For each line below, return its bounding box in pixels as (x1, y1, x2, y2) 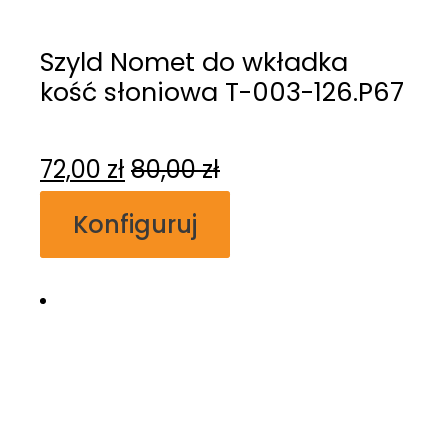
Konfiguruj (73, 207, 197, 241)
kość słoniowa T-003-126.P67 (40, 74, 404, 111)
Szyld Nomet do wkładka (40, 44, 348, 81)
